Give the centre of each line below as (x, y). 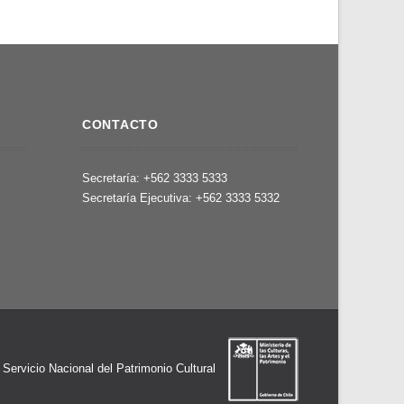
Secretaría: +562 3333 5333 (155, 178)
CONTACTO (120, 124)
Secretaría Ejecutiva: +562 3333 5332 (181, 198)
